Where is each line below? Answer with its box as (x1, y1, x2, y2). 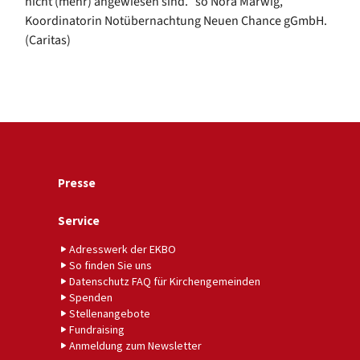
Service (58, 212, 100, 228)
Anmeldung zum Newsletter (69, 337, 202, 353)
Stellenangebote (69, 305, 150, 321)
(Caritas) (25, 31, 71, 49)
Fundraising (69, 321, 125, 337)
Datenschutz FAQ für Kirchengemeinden (69, 273, 260, 288)
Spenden (69, 289, 112, 305)
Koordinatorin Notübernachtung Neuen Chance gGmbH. (25, 11, 327, 30)
